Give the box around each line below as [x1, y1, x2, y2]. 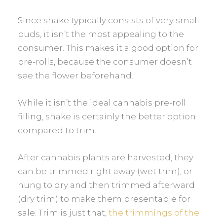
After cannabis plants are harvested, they [18, 152, 194, 162]
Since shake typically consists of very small [18, 15, 200, 25]
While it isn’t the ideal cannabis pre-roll [18, 97, 186, 108]
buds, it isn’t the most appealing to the [18, 29, 184, 39]
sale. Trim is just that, [18, 207, 109, 218]
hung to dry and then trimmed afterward [18, 180, 195, 190]
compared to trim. [18, 125, 97, 135]
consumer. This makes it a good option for [18, 42, 199, 53]
